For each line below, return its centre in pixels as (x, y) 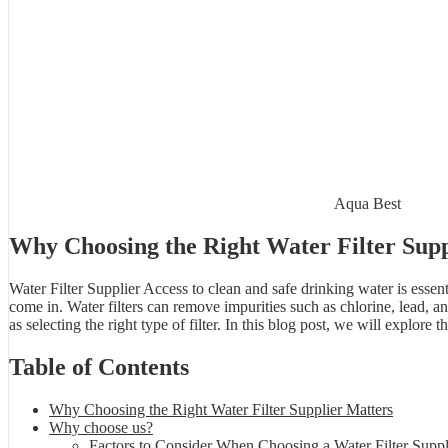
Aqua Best (367, 204)
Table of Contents (99, 366)
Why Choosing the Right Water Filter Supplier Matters (221, 409)
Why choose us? (101, 427)
